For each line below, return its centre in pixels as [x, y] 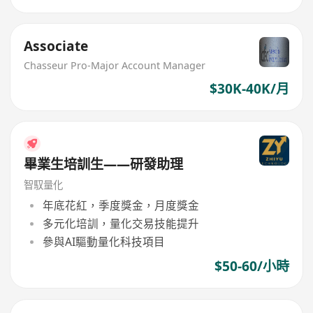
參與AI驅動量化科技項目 [103, 242]
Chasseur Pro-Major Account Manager [115, 66]
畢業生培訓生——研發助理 [104, 165]
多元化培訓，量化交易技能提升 [121, 223]
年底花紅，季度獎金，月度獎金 [121, 205]
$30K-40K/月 [249, 88]
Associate [56, 46]
